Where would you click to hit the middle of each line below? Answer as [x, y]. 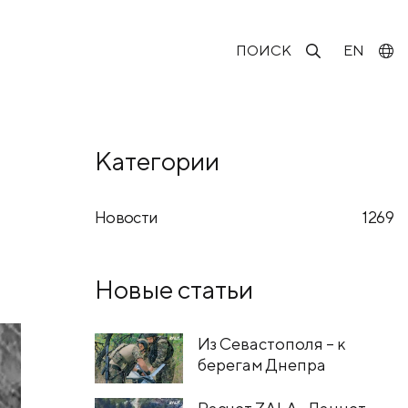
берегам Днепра [261, 365]
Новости [126, 217]
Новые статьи [173, 290]
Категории [157, 160]
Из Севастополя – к [271, 344]
